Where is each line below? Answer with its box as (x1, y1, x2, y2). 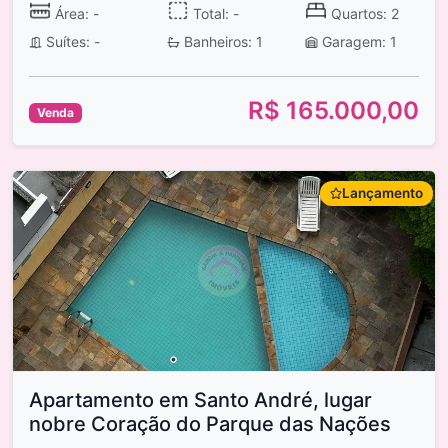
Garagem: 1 (317, 33, 397, 51)
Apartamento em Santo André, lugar (29, 388, 372, 413)
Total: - (188, 4, 239, 22)
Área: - (50, 4, 99, 22)
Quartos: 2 (326, 4, 399, 22)
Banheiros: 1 (179, 33, 263, 51)
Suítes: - (41, 33, 100, 51)
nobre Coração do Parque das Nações (29, 412, 391, 437)
